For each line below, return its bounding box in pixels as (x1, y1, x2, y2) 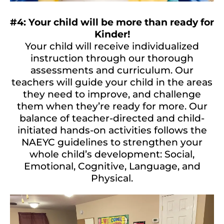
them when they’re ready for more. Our (16, 100, 207, 112)
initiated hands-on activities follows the (17, 124, 207, 136)
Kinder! (94, 28, 130, 40)
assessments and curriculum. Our (30, 64, 193, 76)
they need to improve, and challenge (23, 88, 201, 100)
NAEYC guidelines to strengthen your (21, 136, 202, 148)
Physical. (91, 172, 133, 184)
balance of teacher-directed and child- (19, 112, 204, 124)
